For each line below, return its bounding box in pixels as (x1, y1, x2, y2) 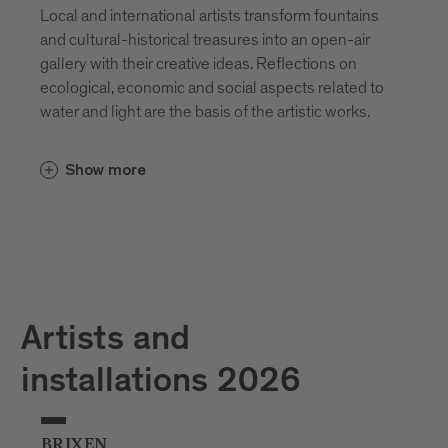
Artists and (21, 324, 190, 360)
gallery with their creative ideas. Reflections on (40, 54, 357, 72)
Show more (65, 161, 146, 178)
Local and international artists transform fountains (40, 6, 379, 24)
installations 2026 (21, 366, 301, 402)
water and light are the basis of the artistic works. (40, 102, 373, 120)
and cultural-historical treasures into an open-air (40, 30, 370, 48)
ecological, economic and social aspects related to (40, 78, 384, 96)
